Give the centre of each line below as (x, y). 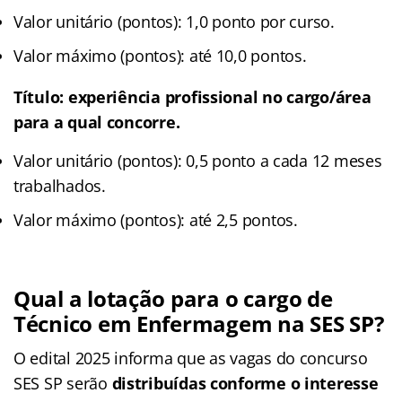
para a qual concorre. (97, 122)
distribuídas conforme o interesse (245, 383)
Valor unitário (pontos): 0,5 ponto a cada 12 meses (198, 160)
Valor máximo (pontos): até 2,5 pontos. (156, 219)
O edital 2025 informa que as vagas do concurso (191, 358)
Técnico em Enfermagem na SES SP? (199, 323)
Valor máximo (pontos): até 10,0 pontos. (160, 55)
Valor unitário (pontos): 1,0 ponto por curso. (174, 21)
